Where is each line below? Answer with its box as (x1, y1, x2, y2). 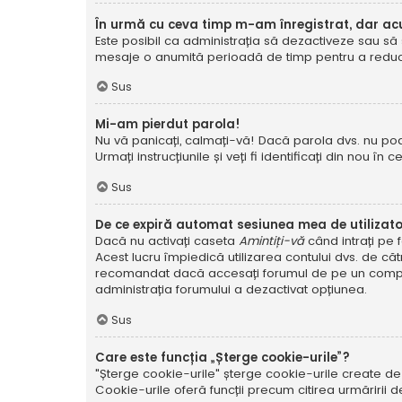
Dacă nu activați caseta (95, 232, 239, 250)
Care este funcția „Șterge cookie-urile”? (95, 348, 350, 366)
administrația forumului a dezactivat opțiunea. (95, 281, 367, 299)
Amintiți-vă (239, 232, 308, 250)
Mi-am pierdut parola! (95, 116, 240, 134)
